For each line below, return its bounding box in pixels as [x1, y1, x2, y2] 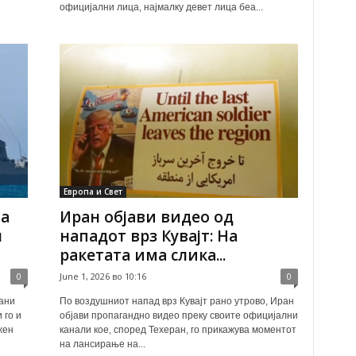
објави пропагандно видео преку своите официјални [59, 310, 298, 321]
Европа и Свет [63, 186, 122, 197]
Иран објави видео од [59, 207, 234, 227]
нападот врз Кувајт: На [59, 226, 238, 246]
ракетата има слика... [59, 245, 226, 265]
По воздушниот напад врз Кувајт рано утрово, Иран [59, 296, 294, 307]
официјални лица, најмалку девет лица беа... [59, 2, 263, 13]
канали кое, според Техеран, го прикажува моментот [59, 324, 296, 335]
